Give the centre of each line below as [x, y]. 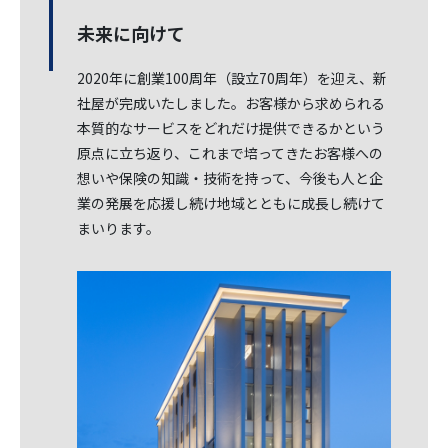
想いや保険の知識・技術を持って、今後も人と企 [230, 178]
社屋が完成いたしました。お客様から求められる [231, 103]
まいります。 [119, 228]
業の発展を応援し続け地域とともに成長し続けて [231, 203]
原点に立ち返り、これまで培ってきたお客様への [230, 153]
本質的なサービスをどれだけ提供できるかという [231, 128]
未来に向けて [131, 33]
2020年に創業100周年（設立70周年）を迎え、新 [232, 78]
